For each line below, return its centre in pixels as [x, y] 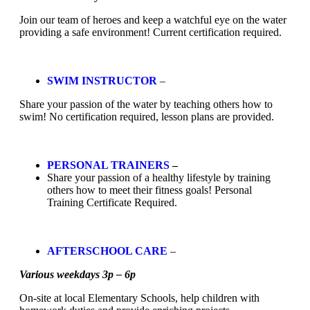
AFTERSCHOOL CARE [107, 250]
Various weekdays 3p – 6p [77, 274]
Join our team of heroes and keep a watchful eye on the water [153, 19]
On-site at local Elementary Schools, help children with [139, 298]
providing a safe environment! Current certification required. [151, 32]
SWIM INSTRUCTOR [102, 80]
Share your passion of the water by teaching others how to [146, 104]
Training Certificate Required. [112, 202]
